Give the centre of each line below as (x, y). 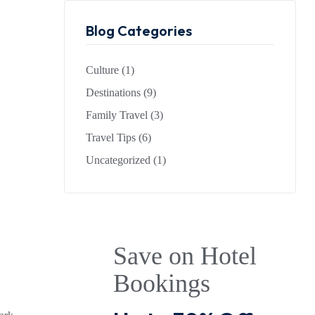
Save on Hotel (185, 256)
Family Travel (117, 115)
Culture (102, 70)
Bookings (162, 283)
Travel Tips (111, 137)
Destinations (113, 92)
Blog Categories (139, 31)
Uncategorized (118, 160)
